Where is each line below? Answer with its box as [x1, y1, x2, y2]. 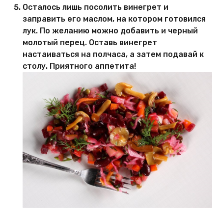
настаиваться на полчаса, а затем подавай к [23, 50, 204, 59]
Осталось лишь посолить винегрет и [23, 2, 168, 12]
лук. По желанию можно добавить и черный [23, 26, 198, 36]
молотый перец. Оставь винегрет [23, 38, 157, 48]
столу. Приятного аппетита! [23, 61, 136, 71]
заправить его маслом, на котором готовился [23, 14, 206, 24]
